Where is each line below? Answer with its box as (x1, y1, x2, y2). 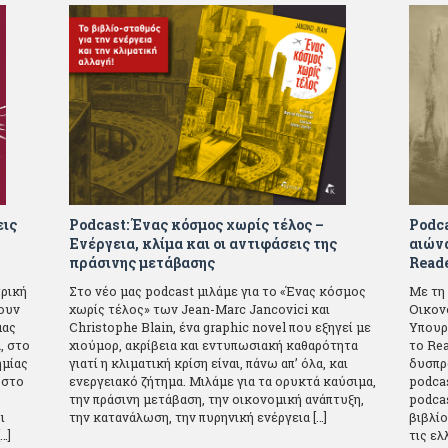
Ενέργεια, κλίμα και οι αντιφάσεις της (69, 234, 337, 254)
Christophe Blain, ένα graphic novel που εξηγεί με (69, 319, 371, 336)
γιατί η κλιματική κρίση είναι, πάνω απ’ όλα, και (69, 355, 348, 372)
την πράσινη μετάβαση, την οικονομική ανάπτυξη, (69, 391, 364, 408)
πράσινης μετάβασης (69, 253, 215, 273)
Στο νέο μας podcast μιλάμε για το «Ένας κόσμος (69, 283, 366, 300)
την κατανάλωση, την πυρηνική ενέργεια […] (69, 409, 327, 426)
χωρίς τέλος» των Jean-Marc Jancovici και (69, 301, 330, 318)
